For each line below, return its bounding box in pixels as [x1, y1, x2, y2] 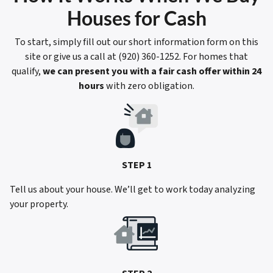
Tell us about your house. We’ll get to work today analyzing [10, 183, 255, 197]
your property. [10, 197, 68, 211]
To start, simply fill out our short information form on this [15, 35, 258, 49]
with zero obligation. [104, 79, 194, 93]
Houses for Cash [66, 6, 207, 30]
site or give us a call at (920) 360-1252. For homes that [25, 50, 248, 64]
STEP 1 [121, 158, 152, 172]
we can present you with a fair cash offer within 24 [43, 65, 261, 79]
